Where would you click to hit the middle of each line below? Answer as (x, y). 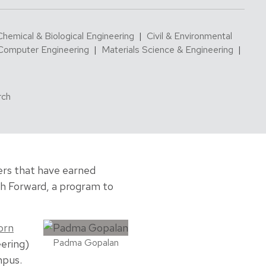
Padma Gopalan (86, 243)
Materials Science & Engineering (167, 49)
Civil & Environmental (189, 36)
